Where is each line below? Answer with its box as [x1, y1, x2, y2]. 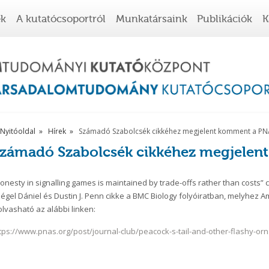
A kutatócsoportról [16, 13, 106, 25]
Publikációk [197, 13, 253, 25]
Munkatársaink [115, 13, 187, 25]
